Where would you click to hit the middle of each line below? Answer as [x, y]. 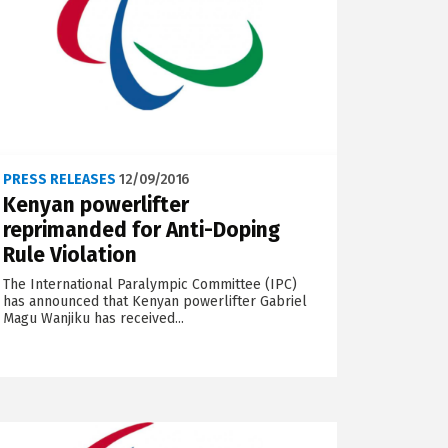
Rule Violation [70, 254]
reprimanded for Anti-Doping [142, 229]
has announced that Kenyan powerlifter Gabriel [155, 301]
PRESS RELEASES [60, 179]
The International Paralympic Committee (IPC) [150, 284]
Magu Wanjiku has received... [94, 318]
